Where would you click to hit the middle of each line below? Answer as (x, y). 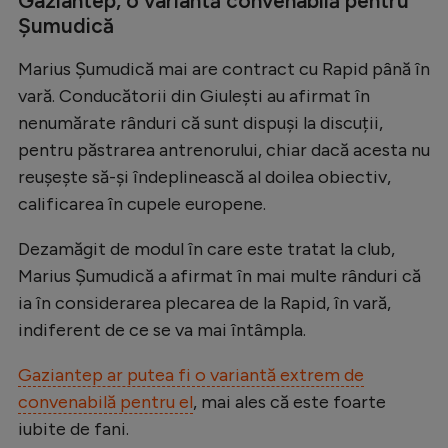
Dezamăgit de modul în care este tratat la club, (206, 248)
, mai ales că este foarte (289, 401)
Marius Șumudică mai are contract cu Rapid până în (224, 68)
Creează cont (173, 37)
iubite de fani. (73, 428)
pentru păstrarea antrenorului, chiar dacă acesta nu (224, 149)
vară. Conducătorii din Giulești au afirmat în (194, 95)
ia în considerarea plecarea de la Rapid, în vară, (204, 302)
